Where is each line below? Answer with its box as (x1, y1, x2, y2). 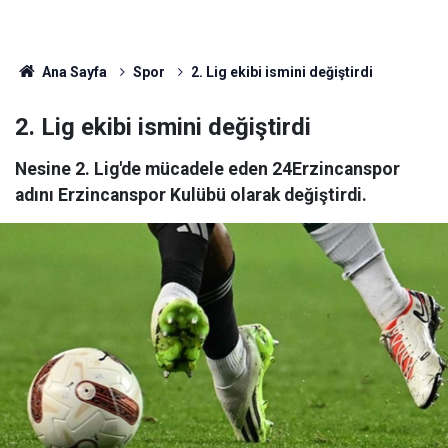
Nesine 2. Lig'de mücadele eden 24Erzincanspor (15, 159, 400, 179)
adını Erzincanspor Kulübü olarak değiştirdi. (15, 185, 367, 205)
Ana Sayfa (38, 64, 107, 80)
